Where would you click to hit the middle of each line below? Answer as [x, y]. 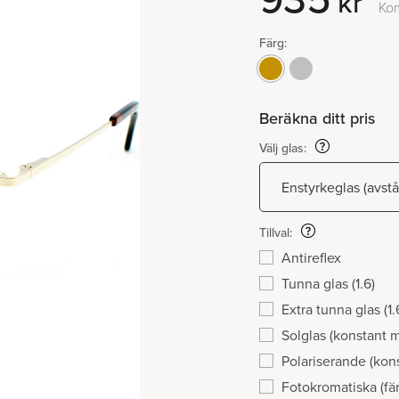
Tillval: [276, 233]
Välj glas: [283, 148]
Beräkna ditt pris [317, 118]
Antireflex [311, 258]
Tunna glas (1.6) [328, 284]
